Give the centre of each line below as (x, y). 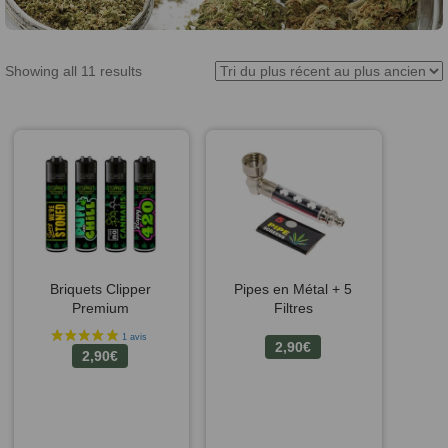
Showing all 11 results (73, 71)
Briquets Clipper (100, 289)
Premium (100, 308)
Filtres (293, 308)
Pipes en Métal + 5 (293, 289)
